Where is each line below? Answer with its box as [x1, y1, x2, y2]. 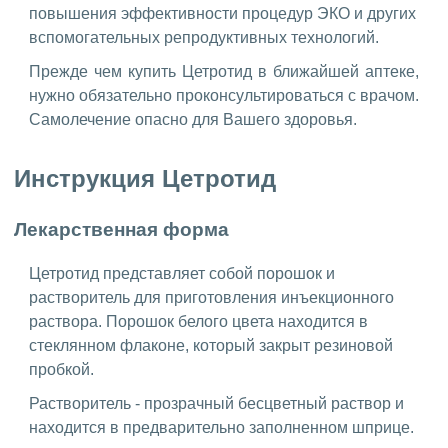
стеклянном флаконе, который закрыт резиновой [29, 336, 393, 354]
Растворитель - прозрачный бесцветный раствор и [29, 394, 404, 412]
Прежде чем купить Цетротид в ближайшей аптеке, [29, 63, 419, 81]
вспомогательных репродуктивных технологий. [29, 29, 379, 47]
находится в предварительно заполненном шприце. [29, 418, 414, 436]
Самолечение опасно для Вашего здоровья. [29, 111, 357, 129]
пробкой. [29, 360, 94, 378]
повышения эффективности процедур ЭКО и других [29, 5, 416, 23]
